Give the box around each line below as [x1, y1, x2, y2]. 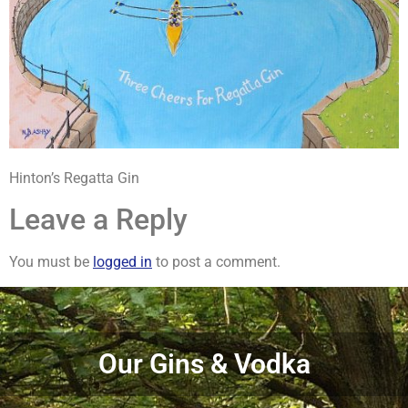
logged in [93, 253, 152, 271]
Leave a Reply [9, 202, 188, 238]
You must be [9, 253, 93, 271]
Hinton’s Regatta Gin [9, 168, 139, 187]
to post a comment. [152, 253, 280, 271]
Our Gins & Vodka [97, 347, 311, 380]
